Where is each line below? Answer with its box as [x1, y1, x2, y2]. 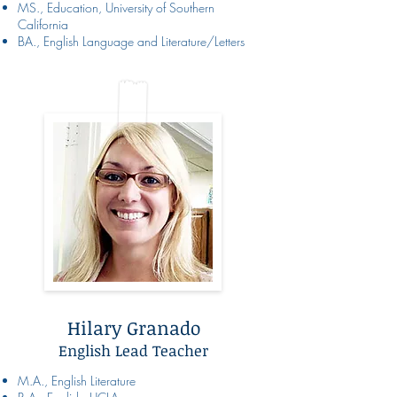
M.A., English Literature [18, 371, 136, 389]
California [18, 15, 68, 33]
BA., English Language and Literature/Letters [18, 32, 245, 50]
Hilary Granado [66, 314, 200, 340]
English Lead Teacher [58, 339, 208, 361]
